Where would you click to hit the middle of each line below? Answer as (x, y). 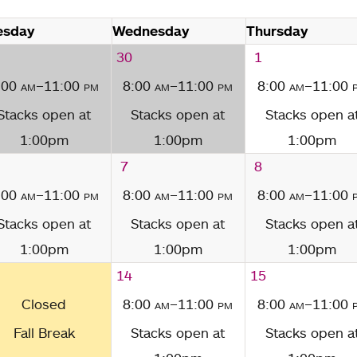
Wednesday (150, 31)
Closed (44, 304)
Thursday (277, 31)
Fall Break (44, 333)
